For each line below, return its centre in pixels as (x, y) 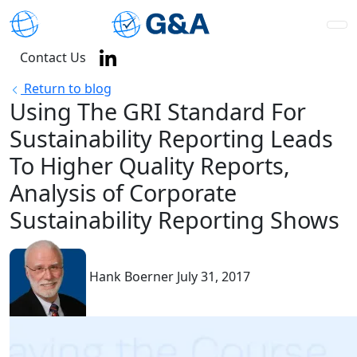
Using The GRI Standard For (158, 111)
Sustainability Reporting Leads (171, 138)
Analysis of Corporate (123, 192)
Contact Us (53, 57)
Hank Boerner (133, 277)
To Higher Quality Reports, (150, 165)
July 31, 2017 (214, 277)
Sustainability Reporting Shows (175, 220)
